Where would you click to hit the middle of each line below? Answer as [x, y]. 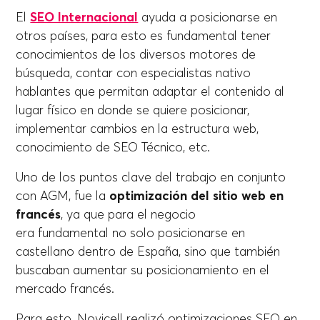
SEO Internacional [84, 17]
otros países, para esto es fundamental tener [144, 36]
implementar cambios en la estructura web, [137, 129]
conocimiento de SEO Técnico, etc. [117, 147]
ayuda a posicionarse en [208, 17]
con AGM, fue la [63, 196]
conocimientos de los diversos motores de [136, 55]
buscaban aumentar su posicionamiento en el [143, 270]
